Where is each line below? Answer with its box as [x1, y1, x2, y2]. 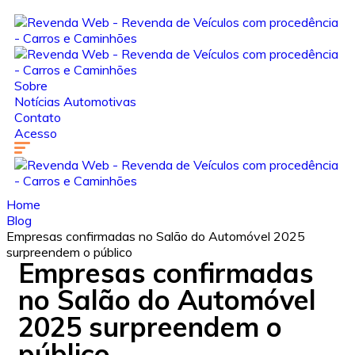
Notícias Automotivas [14, 94, 136, 109]
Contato [14, 109, 61, 125]
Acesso [14, 125, 57, 141]
